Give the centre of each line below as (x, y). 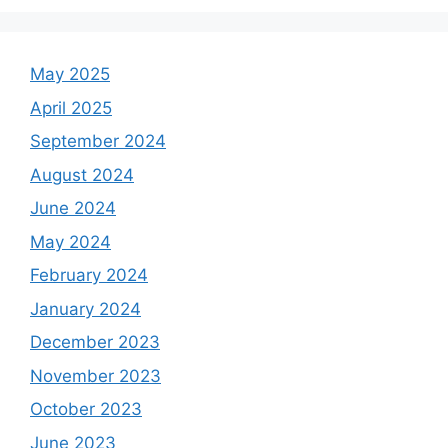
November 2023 (95, 375)
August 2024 (82, 174)
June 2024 (73, 208)
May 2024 (70, 241)
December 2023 (95, 342)
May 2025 (70, 74)
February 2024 (89, 275)
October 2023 (86, 409)
